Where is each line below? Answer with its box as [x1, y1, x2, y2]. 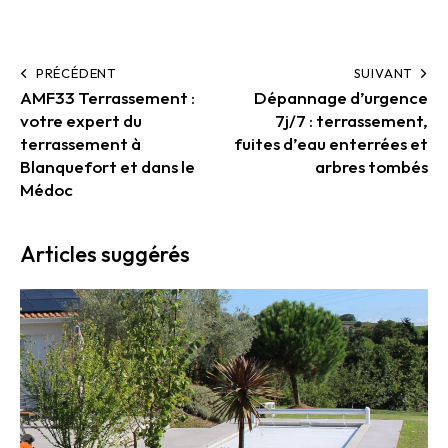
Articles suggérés [20, 240, 190, 269]
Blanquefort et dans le [20, 156, 195, 178]
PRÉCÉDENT [35, 65, 117, 82]
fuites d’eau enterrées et [234, 133, 428, 155]
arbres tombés [315, 156, 428, 178]
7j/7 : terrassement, [275, 110, 428, 132]
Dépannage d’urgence [254, 87, 428, 109]
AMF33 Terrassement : [20, 87, 195, 109]
